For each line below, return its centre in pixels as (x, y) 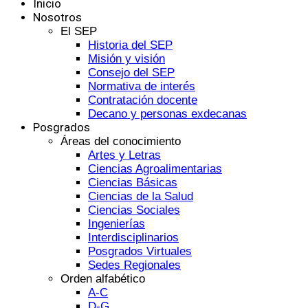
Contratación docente (143, 100)
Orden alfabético (103, 279)
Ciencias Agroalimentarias (155, 169)
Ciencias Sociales (134, 210)
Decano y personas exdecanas (167, 114)
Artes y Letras (124, 155)
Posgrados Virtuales (140, 252)
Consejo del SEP (131, 73)
